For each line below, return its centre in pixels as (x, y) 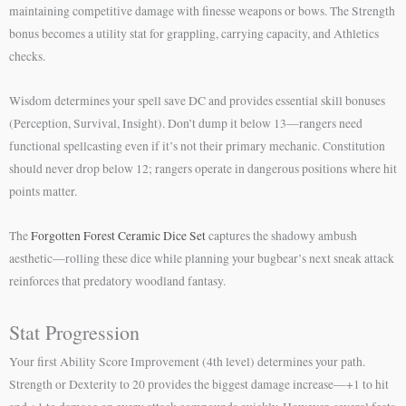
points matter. (43, 192)
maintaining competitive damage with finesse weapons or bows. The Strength (202, 11)
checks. (27, 57)
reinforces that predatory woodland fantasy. (117, 281)
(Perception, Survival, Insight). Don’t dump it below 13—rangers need (186, 124)
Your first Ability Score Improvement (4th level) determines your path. (187, 362)
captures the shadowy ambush (281, 236)
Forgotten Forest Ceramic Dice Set (118, 236)
